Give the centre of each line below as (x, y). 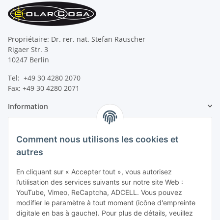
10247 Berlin (28, 59)
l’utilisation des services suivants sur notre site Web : (100, 182)
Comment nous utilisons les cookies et (97, 139)
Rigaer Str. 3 (28, 49)
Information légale (39, 133)
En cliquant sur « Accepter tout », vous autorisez (94, 172)
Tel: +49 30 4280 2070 (44, 78)
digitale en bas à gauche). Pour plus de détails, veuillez (105, 213)
